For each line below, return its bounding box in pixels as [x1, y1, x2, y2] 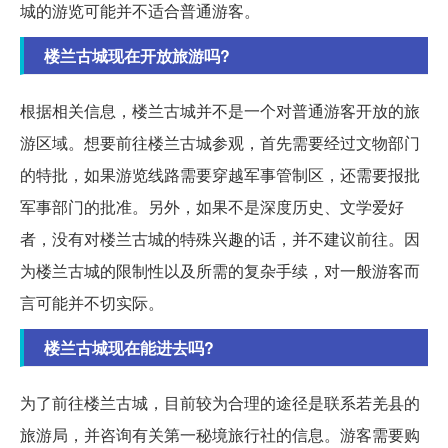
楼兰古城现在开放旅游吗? [44, 44, 230, 68]
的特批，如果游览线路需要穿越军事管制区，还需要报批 [20, 163, 420, 187]
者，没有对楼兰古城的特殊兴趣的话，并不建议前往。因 [20, 227, 420, 251]
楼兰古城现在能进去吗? [44, 336, 214, 360]
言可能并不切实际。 [20, 291, 164, 315]
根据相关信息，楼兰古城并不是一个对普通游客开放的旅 [20, 99, 420, 123]
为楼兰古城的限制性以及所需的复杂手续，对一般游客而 [20, 259, 420, 283]
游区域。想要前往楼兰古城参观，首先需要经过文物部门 [20, 131, 420, 155]
